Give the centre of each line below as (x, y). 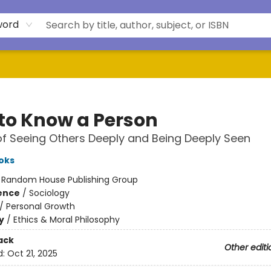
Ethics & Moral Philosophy (66, 220)
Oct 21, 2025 (32, 254)
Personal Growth (40, 206)
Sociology (49, 193)
